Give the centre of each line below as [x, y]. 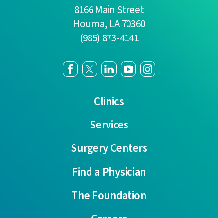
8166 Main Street [109, 9]
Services [109, 125]
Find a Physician [109, 172]
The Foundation [109, 195]
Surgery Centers [109, 148]
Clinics [109, 102]
